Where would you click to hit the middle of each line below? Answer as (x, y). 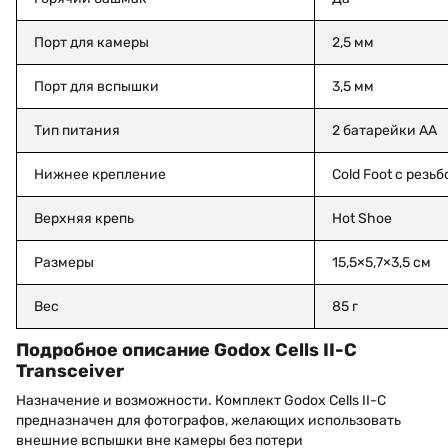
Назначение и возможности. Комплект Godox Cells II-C (201, 400)
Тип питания (76, 130)
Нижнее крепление (99, 174)
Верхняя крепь (83, 218)
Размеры (63, 262)
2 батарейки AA (384, 130)
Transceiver (70, 371)
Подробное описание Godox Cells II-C (186, 350)
